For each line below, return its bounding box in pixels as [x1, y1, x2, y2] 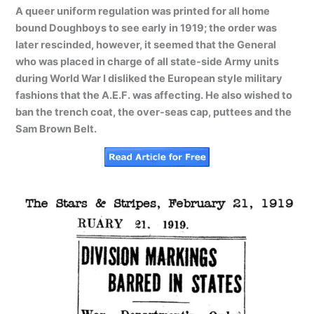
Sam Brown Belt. [15, 122, 97, 135]
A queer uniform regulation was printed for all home [15, 4, 271, 18]
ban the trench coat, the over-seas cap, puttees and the [15, 105, 292, 118]
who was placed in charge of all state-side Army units [15, 55, 280, 68]
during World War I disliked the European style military [15, 71, 283, 85]
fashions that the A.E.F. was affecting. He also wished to [15, 88, 293, 102]
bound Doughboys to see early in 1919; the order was [15, 21, 278, 34]
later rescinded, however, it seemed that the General [15, 38, 277, 51]
